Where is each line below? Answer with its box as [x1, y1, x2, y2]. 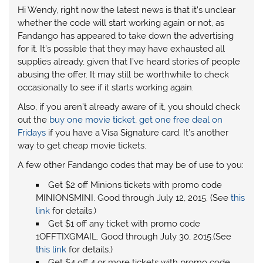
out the [18, 114, 50, 125]
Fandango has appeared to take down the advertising [18, 30, 234, 41]
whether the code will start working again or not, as [18, 17, 225, 28]
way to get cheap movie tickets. [18, 140, 147, 151]
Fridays [18, 127, 46, 138]
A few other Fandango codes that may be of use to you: [18, 160, 244, 171]
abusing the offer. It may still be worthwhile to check [18, 69, 230, 80]
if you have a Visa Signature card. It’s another [46, 127, 229, 138]
